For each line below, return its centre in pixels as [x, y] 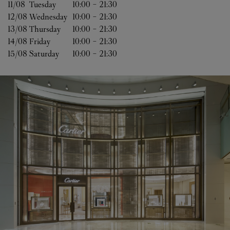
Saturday [44, 54]
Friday [40, 41]
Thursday [45, 29]
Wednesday [48, 17]
